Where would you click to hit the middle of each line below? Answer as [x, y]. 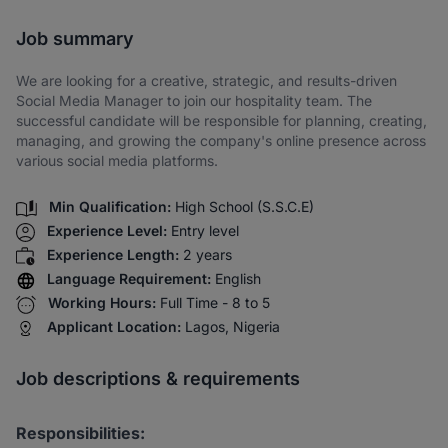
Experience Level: [107, 231]
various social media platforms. [117, 160]
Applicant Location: [114, 327]
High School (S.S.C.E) [244, 207]
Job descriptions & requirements [158, 379]
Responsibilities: [80, 433]
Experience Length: [113, 255]
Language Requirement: [129, 279]
